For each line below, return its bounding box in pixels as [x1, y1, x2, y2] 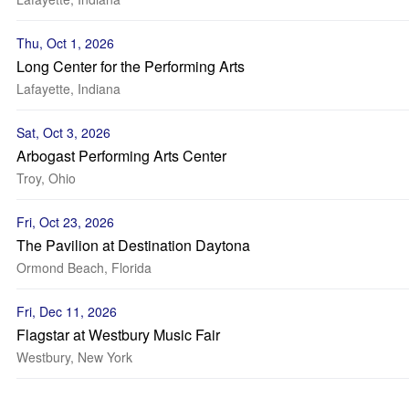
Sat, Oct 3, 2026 [16, 123, 110, 142]
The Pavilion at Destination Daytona [16, 235, 250, 256]
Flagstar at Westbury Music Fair [16, 324, 220, 345]
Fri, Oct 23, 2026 [16, 213, 114, 231]
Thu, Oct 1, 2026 [16, 34, 114, 52]
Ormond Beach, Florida [16, 258, 152, 277]
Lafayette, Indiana [16, 79, 121, 98]
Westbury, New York [16, 348, 132, 366]
